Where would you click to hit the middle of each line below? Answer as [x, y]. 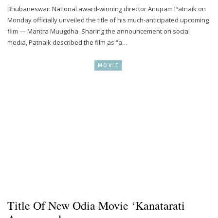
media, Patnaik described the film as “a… [67, 43]
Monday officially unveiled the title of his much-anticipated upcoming [108, 20]
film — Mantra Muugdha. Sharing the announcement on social [99, 31]
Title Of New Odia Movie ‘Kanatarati [96, 205]
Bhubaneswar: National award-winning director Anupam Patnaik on [107, 9]
